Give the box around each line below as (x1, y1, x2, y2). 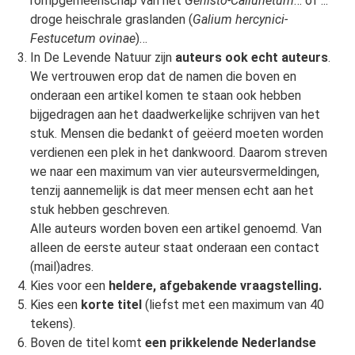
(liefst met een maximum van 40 (141, 297, 324, 313)
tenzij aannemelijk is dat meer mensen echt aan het (29, 183, 314, 199)
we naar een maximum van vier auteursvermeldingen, (29, 164, 319, 180)
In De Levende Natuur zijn (29, 50, 175, 66)
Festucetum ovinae (29, 31, 136, 47)
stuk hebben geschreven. (29, 202, 170, 218)
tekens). (29, 316, 75, 332)
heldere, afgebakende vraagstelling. (108, 278, 322, 294)
